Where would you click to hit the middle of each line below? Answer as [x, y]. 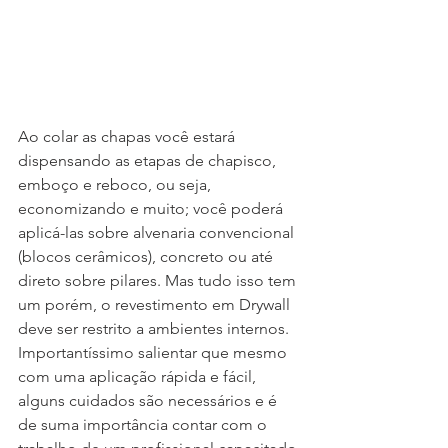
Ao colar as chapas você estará [128, 137]
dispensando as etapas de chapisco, [149, 161]
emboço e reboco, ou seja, [116, 185]
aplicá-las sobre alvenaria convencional [158, 233]
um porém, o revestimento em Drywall [156, 305]
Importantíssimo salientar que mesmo [154, 353]
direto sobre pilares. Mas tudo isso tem [159, 281]
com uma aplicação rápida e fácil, [139, 377]
